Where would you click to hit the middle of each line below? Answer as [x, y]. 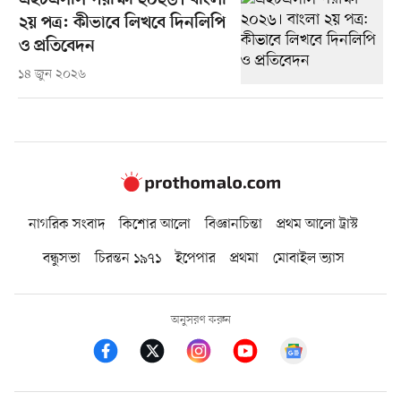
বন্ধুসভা [61, 259]
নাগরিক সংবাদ [67, 225]
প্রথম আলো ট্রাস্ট [317, 225]
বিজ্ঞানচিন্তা [234, 225]
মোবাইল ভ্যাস [308, 259]
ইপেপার [195, 259]
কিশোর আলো [155, 225]
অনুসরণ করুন [200, 320]
